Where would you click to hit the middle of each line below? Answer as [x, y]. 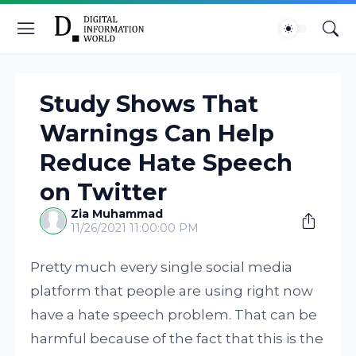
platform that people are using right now [172, 291]
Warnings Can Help [157, 133]
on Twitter [104, 192]
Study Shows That [149, 104]
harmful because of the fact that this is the [177, 339]
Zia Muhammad [117, 214]
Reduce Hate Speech [166, 163]
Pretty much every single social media [162, 267]
